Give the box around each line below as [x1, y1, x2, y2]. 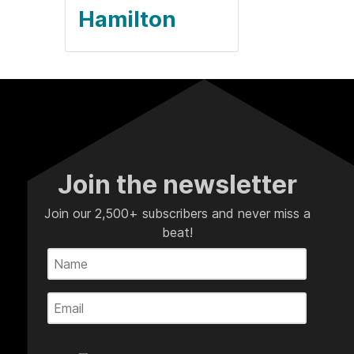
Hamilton [78, 6, 176, 32]
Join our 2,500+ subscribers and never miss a [43, 205, 311, 221]
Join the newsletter [57, 168, 297, 200]
